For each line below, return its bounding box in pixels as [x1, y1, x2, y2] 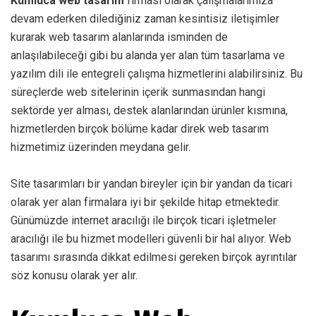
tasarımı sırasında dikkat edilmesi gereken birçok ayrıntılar [11, 250, 297, 264]
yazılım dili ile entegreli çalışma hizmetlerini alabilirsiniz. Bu [11, 66, 303, 80]
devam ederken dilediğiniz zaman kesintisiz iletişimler [11, 11, 279, 25]
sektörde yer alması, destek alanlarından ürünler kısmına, [11, 103, 288, 117]
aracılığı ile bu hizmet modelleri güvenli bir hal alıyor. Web [11, 231, 291, 245]
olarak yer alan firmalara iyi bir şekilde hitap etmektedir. [11, 195, 280, 209]
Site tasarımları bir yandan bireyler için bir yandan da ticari [11, 176, 292, 190]
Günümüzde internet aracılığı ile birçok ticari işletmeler [11, 213, 276, 227]
